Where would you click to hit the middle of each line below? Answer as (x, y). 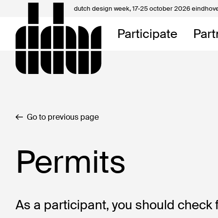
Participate (147, 34)
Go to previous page (63, 117)
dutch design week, (103, 8)
